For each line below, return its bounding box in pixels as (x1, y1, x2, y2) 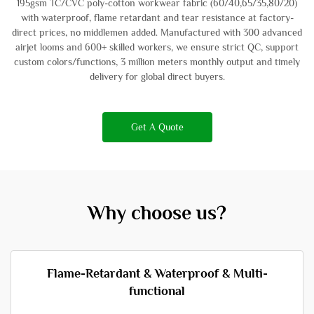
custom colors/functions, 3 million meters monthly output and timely (14, 56, 300, 67)
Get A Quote (130, 121, 184, 132)
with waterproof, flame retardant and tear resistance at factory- (20, 12, 294, 23)
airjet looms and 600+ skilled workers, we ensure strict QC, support (15, 41, 299, 53)
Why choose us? (88, 202, 226, 224)
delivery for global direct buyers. (89, 71, 225, 82)
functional (129, 284, 185, 298)
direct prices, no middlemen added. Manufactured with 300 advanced (12, 27, 302, 38)
